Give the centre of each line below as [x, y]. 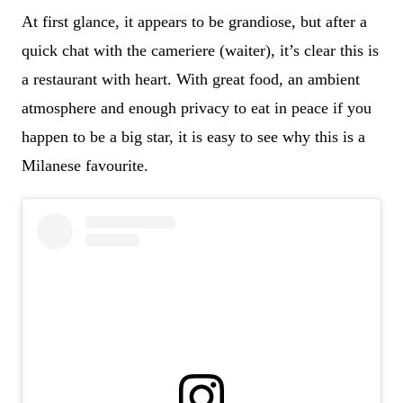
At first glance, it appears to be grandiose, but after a [194, 22]
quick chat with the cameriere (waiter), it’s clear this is [200, 51]
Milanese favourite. [85, 166]
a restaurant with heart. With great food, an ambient [191, 80]
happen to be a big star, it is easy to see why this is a [193, 137]
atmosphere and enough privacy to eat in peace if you [197, 108]
